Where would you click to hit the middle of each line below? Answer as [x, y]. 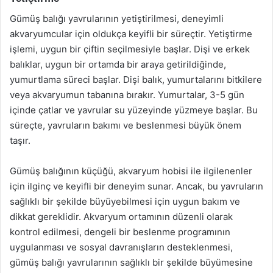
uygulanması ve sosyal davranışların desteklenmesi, [121, 247]
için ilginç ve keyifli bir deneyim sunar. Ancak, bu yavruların [136, 186]
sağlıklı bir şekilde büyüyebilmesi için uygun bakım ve [125, 201]
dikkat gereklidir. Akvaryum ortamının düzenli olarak [121, 216]
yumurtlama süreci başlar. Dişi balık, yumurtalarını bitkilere [136, 79]
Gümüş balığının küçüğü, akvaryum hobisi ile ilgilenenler [131, 171]
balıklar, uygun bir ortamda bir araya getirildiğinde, [118, 64]
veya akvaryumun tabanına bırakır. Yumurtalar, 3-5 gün [127, 94]
